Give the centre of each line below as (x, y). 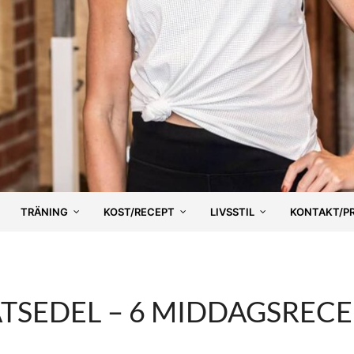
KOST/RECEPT (139, 211)
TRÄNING (44, 211)
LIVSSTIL (232, 211)
